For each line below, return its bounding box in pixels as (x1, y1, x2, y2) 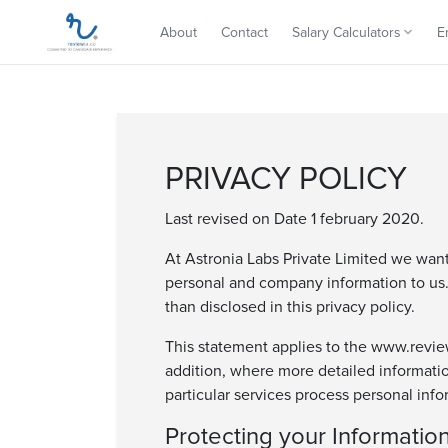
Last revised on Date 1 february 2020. (165, 209, 424, 229)
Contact (221, 23, 269, 41)
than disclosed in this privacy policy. (165, 297, 415, 317)
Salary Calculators (292, 23, 402, 41)
